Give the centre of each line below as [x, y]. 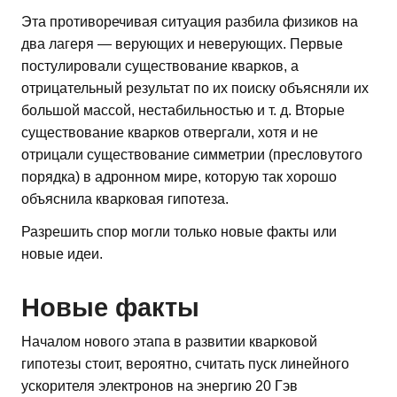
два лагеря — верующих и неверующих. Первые [182, 43]
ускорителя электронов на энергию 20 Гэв [160, 386]
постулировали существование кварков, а [160, 66]
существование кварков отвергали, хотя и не [170, 132]
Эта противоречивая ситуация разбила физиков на [190, 21]
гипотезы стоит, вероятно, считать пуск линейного [185, 364]
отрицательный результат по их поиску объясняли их [195, 88]
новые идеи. [62, 253]
